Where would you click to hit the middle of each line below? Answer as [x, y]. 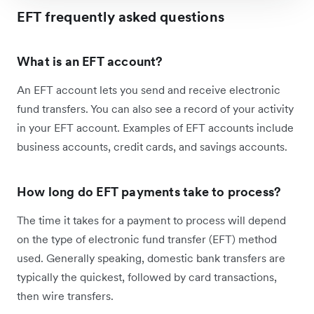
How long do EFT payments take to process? [149, 192]
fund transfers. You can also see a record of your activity [155, 109]
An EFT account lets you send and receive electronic [149, 90]
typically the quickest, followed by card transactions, [147, 277]
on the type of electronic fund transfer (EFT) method [147, 239]
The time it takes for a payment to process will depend [151, 220]
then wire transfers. [65, 296]
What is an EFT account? [90, 61]
